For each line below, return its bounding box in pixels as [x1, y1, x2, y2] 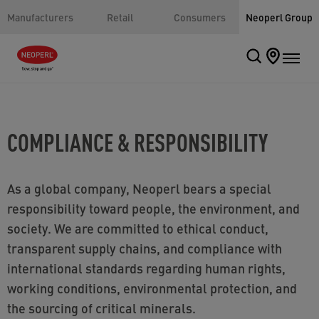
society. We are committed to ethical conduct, [7, 219, 268, 237]
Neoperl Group [246, 10, 313, 24]
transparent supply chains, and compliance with [7, 239, 282, 257]
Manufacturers [6, 10, 73, 24]
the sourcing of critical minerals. [7, 299, 196, 317]
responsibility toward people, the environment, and [7, 199, 300, 217]
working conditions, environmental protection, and [7, 279, 297, 297]
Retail [106, 10, 133, 24]
